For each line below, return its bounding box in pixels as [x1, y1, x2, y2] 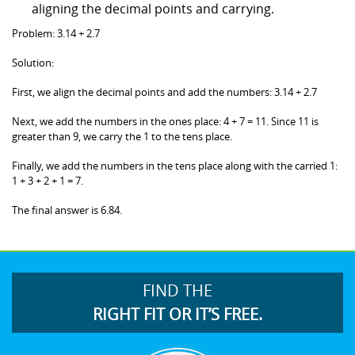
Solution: [12, 55, 54, 70]
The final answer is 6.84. [12, 202, 122, 217]
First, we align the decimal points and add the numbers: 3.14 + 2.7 [12, 84, 317, 99]
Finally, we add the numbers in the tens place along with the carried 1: [12, 158, 338, 173]
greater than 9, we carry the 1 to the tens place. [12, 128, 232, 143]
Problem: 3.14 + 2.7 [12, 25, 100, 40]
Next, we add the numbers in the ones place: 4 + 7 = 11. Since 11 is [12, 113, 319, 128]
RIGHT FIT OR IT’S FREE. [93, 303, 262, 325]
